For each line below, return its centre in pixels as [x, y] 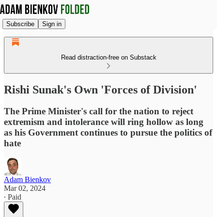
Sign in [52, 24]
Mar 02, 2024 [25, 188]
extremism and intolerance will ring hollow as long [104, 122]
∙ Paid [13, 197]
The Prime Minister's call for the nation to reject [99, 111]
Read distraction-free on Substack [108, 57]
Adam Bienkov [27, 179]
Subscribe [20, 24]
